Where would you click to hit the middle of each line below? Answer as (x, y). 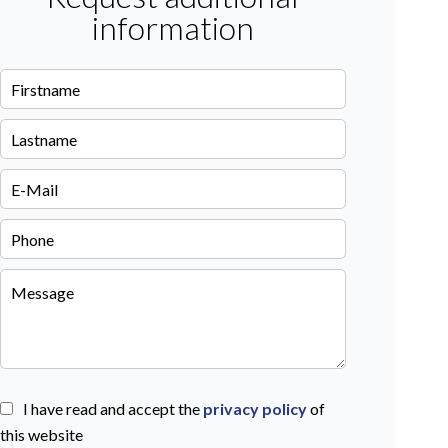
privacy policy (254, 409)
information (172, 28)
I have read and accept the (112, 409)
